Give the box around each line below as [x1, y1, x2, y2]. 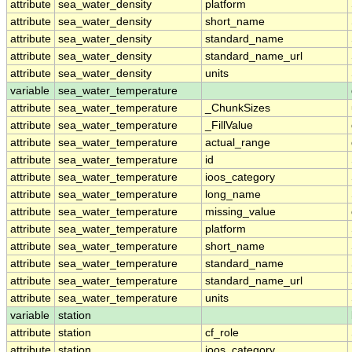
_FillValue [205, 119, 253, 132]
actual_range [205, 137, 270, 149]
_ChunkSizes [205, 102, 270, 115]
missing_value [205, 206, 276, 218]
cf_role [205, 327, 239, 339]
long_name [205, 189, 261, 201]
